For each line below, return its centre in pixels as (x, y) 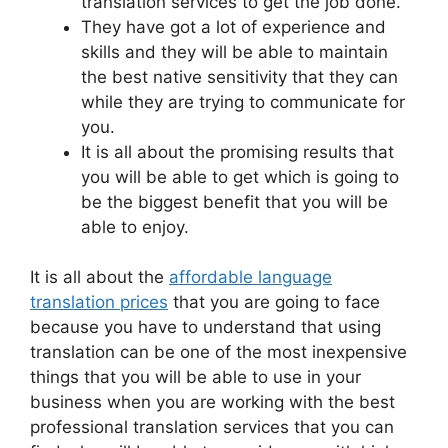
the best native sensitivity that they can (239, 76)
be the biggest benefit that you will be (234, 201)
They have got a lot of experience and (233, 26)
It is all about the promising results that (237, 151)
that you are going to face (274, 302)
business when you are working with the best (212, 402)
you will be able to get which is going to (240, 176)
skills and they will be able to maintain (234, 51)
